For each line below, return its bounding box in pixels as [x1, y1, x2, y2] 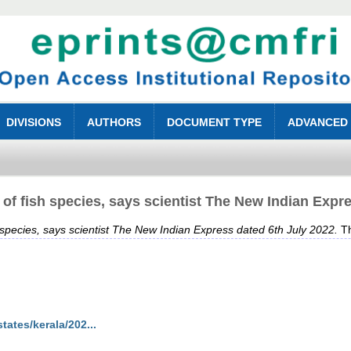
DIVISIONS [6, 116, 62, 129]
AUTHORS [87, 116, 142, 129]
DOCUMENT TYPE [167, 116, 262, 129]
